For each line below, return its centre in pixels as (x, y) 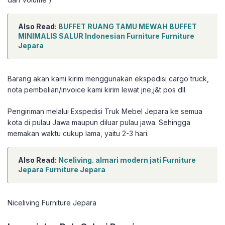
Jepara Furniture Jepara (62, 170)
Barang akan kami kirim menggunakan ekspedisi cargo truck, (108, 79)
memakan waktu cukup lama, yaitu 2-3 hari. (78, 134)
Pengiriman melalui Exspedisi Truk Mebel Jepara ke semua (105, 111)
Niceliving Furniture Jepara (52, 203)
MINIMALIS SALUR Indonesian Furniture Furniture (106, 36)
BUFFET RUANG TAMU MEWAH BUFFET (128, 27)
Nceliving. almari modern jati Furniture (127, 160)
